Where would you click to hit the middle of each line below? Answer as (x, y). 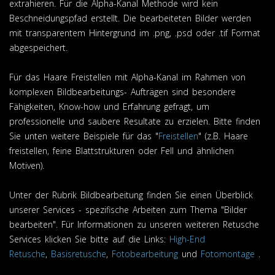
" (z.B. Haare (223, 136)
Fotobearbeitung (145, 254)
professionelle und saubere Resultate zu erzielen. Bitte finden (135, 121)
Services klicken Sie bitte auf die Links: (89, 239)
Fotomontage (228, 254)
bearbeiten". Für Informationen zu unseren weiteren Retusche (134, 224)
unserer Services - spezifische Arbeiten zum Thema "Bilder (128, 209)
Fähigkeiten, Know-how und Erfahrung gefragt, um (109, 106)
